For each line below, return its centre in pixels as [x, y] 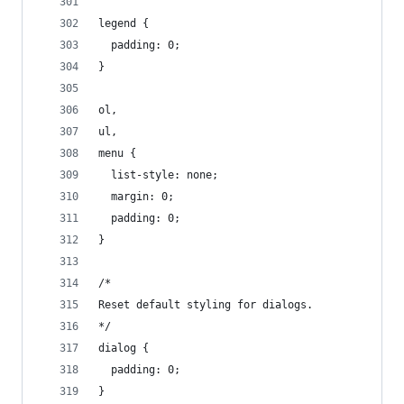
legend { [124, 23]
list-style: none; [158, 175]
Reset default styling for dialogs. [206, 305]
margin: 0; [136, 197]
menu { [117, 153]
